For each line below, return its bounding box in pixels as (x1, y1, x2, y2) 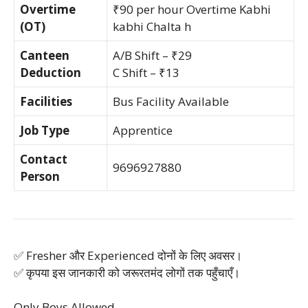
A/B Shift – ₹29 (113, 47, 192, 63)
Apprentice (113, 122, 173, 138)
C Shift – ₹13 (113, 64, 179, 80)
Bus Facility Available (113, 93, 229, 109)
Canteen (20, 47, 69, 63)
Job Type (20, 122, 69, 138)
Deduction (20, 64, 81, 80)
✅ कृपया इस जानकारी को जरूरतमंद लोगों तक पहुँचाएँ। (14, 264, 240, 280)
